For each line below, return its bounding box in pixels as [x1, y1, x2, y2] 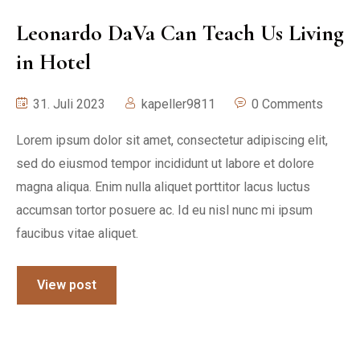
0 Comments [252, 96, 323, 112]
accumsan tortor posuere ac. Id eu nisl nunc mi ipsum [16, 202, 313, 218]
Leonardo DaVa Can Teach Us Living [16, 18, 344, 47]
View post [37, 276, 96, 292]
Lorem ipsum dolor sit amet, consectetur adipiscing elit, [16, 132, 328, 148]
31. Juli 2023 [30, 96, 105, 112]
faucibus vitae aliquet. [16, 225, 138, 241]
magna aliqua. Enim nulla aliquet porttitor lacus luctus [16, 178, 310, 194]
